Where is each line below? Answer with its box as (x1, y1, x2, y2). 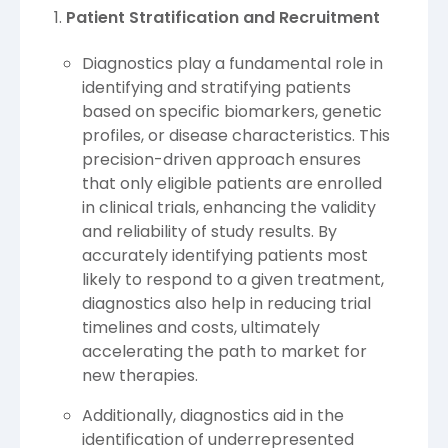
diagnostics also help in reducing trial (82, 292, 371, 316)
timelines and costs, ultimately (82, 316, 320, 340)
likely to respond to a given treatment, (82, 268, 384, 292)
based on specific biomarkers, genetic (82, 100, 382, 124)
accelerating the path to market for (82, 340, 367, 364)
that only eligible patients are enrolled (82, 172, 382, 196)
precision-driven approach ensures (82, 148, 361, 172)
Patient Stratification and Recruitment (66, 6, 380, 30)
